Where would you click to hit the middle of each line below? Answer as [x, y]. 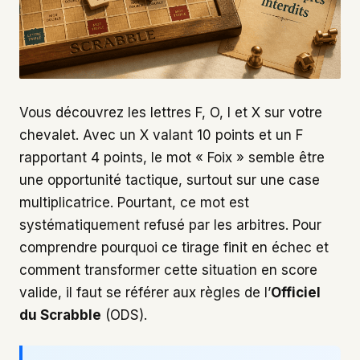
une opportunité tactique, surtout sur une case [170, 180]
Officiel [296, 292]
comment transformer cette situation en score [168, 270]
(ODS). [124, 315]
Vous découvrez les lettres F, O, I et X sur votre [171, 112]
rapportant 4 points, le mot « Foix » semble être [172, 157]
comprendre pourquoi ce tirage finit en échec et [174, 247]
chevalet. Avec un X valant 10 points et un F [161, 135]
